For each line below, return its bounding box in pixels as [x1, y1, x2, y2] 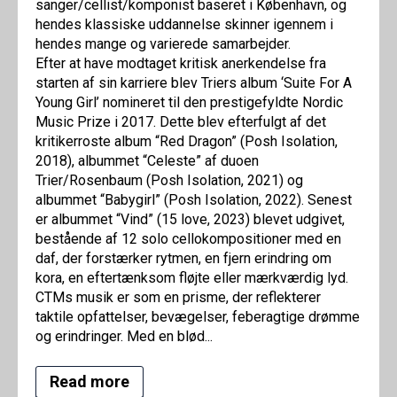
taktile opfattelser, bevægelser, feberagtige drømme [35, 308, 360, 326]
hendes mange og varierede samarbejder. [35, 35, 291, 53]
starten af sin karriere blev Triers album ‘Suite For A [35, 74, 352, 92]
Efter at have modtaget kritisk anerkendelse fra [35, 55, 326, 73]
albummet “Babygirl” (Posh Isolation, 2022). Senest [35, 191, 352, 209]
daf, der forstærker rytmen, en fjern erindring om [35, 250, 331, 268]
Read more [50, 372, 129, 392]
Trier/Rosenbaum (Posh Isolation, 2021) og [35, 172, 303, 190]
